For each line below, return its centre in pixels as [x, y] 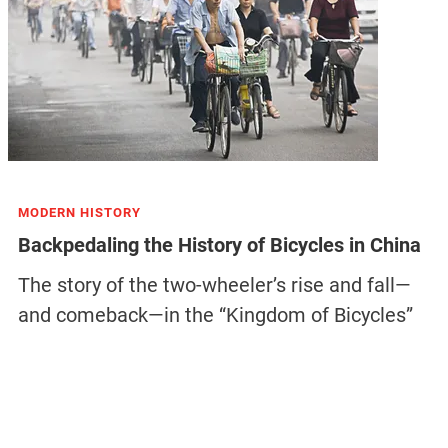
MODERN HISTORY [79, 212]
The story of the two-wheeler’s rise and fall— [214, 285]
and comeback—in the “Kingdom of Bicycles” [215, 315]
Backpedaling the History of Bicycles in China [219, 245]
